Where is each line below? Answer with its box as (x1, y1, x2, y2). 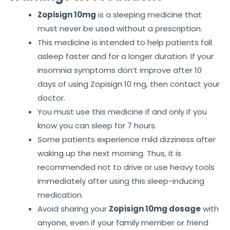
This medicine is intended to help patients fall (37, 37, 212, 48)
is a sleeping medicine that (96, 9, 202, 21)
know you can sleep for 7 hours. (37, 120, 157, 131)
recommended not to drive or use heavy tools (37, 162, 215, 173)
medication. (37, 189, 83, 201)
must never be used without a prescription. (37, 23, 202, 34)
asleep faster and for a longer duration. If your (37, 51, 214, 62)
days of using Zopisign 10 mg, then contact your (37, 79, 220, 90)
